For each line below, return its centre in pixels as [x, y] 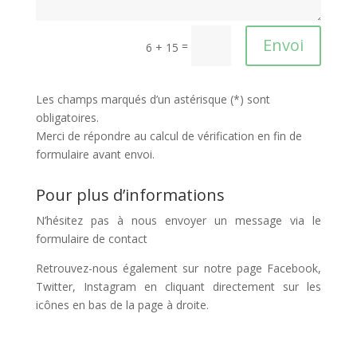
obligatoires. [67, 117]
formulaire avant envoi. [95, 154]
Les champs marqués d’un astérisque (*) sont [153, 99]
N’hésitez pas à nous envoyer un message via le [178, 220]
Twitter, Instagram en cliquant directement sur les [178, 286]
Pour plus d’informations [130, 194]
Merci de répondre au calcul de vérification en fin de [169, 135]
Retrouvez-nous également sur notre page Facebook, [178, 268]
